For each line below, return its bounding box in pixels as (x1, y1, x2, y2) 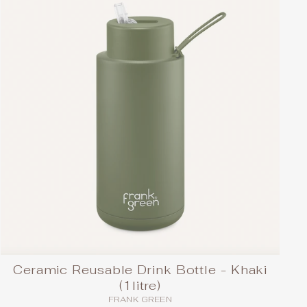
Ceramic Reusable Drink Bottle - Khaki (12, 261, 268, 278)
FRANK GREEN (108, 293, 173, 305)
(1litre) (119, 277, 162, 293)
